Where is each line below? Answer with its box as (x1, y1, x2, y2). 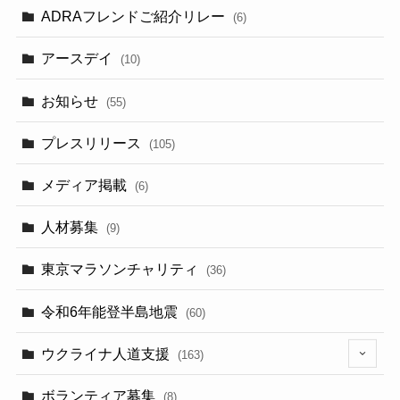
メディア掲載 (41, 176, 131, 193)
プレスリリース (41, 134, 146, 151)
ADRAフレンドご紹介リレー (41, 8, 229, 25)
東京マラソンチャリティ (41, 261, 203, 278)
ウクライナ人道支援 (41, 345, 174, 362)
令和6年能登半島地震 (41, 303, 182, 320)
